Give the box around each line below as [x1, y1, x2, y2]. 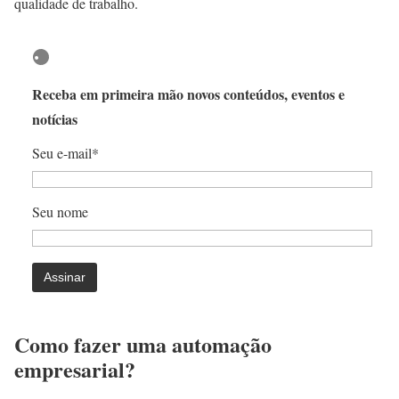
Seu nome [32, 202, 88, 222]
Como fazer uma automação [14, 329, 272, 361]
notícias [32, 109, 77, 130]
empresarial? [14, 354, 142, 386]
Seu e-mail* [32, 143, 99, 163]
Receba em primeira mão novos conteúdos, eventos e [32, 84, 345, 105]
